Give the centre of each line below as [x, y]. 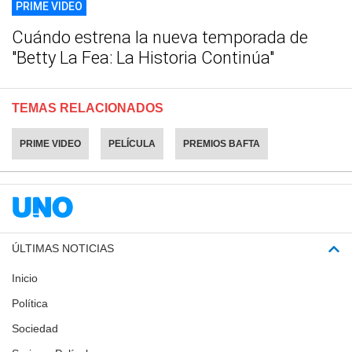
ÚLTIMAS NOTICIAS [63, 249]
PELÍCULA [132, 144]
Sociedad [35, 329]
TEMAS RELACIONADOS [88, 108]
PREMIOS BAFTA [222, 144]
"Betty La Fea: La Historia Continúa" [143, 58]
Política [30, 304]
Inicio [25, 279]
